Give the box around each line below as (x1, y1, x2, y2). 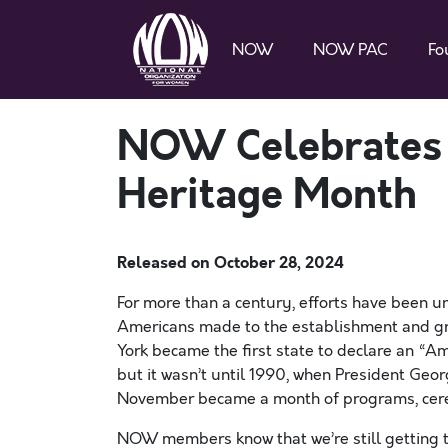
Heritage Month (117, 167, 417, 223)
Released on (117, 251, 214, 274)
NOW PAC (313, 38, 388, 61)
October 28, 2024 (214, 251, 344, 274)
